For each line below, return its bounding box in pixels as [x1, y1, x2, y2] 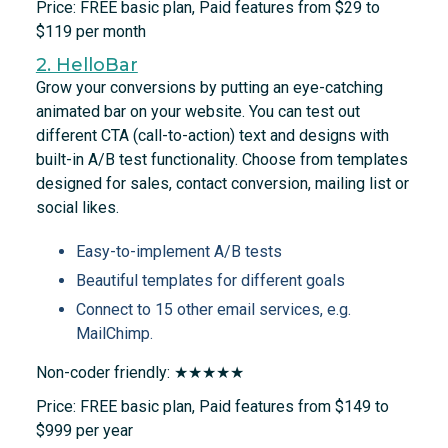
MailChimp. [75, 324, 153, 344]
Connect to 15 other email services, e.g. [75, 300, 351, 320]
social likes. [35, 198, 119, 218]
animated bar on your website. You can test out [35, 102, 360, 122]
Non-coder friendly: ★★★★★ [35, 363, 244, 383]
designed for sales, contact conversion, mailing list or [35, 174, 409, 194]
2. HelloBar [35, 54, 138, 77]
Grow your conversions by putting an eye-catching [35, 78, 383, 98]
